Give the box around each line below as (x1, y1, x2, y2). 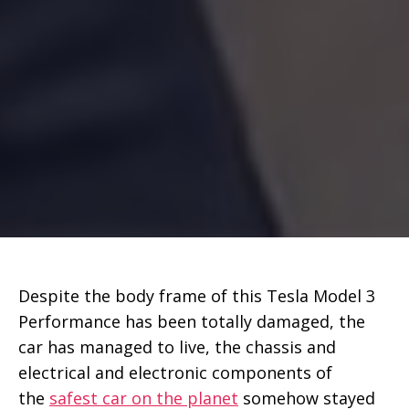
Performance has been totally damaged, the (18, 309, 365, 332)
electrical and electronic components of (18, 361, 332, 383)
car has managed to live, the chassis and (18, 335, 336, 358)
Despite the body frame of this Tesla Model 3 (18, 284, 375, 307)
